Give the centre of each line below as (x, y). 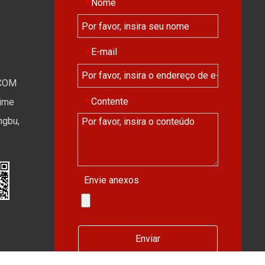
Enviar (148, 238)
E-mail (104, 52)
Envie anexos (112, 180)
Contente (110, 101)
